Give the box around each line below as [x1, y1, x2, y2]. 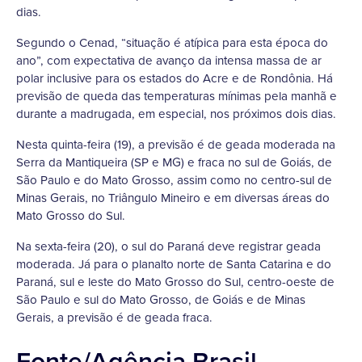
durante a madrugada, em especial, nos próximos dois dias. [16, 105, 336, 123]
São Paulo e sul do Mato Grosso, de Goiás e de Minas [16, 291, 305, 309]
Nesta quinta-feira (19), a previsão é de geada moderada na [16, 136, 335, 154]
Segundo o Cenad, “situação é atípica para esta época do [16, 34, 328, 52]
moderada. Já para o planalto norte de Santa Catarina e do [16, 255, 331, 273]
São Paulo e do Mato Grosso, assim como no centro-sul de [16, 171, 332, 189]
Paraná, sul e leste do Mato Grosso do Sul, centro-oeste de [16, 273, 335, 291]
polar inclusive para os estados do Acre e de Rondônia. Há [16, 69, 333, 87]
